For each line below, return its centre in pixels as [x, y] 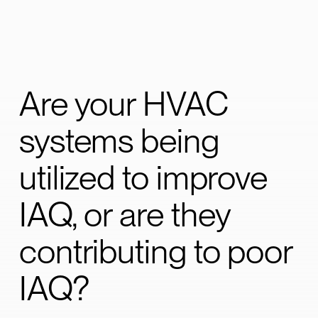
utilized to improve [144, 177]
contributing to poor [156, 251]
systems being [119, 140]
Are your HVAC [124, 103]
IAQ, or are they [125, 214]
